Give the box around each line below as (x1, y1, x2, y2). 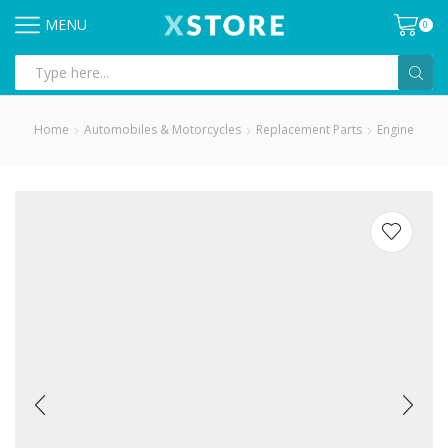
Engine (377, 121, 414, 139)
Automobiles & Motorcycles (84, 121, 241, 139)
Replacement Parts (256, 121, 362, 139)
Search (227, 71, 272, 90)
